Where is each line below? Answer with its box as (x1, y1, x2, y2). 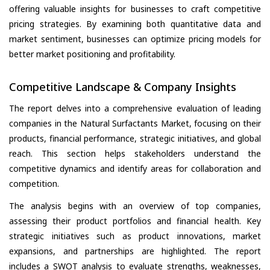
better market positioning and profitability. (9, 48, 175, 60)
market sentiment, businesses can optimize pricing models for (9, 33, 261, 45)
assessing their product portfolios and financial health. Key (9, 215, 261, 227)
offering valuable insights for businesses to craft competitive (9, 2, 261, 14)
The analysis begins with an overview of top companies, (9, 200, 261, 212)
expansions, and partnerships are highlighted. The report (9, 245, 261, 257)
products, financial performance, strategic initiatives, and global (9, 133, 261, 144)
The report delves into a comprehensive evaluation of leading (9, 102, 261, 114)
